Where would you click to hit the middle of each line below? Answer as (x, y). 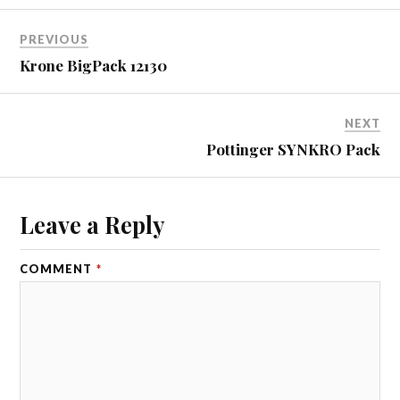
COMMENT (58, 268)
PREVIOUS (54, 39)
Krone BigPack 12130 (94, 65)
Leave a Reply (92, 224)
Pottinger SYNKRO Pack (293, 149)
